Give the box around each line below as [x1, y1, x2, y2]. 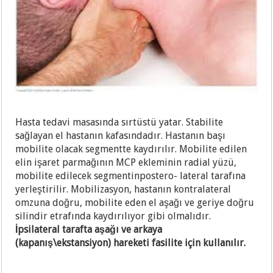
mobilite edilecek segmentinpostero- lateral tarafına [15, 170, 246, 182]
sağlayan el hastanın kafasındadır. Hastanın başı [15, 130, 226, 142]
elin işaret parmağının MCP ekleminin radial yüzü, [15, 157, 237, 169]
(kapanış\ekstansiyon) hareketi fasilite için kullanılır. [15, 237, 246, 249]
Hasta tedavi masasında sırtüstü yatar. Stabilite [15, 116, 224, 129]
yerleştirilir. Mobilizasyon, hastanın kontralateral [15, 183, 232, 196]
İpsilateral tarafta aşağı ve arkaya [15, 224, 163, 236]
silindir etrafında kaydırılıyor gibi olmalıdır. [15, 210, 211, 222]
